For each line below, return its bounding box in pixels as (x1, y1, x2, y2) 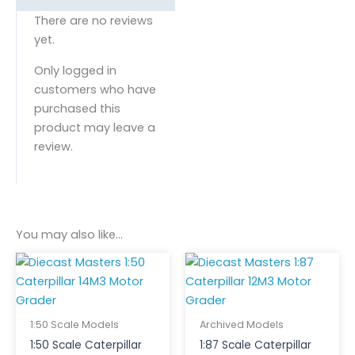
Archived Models (199, 318, 284, 332)
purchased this (33, 100, 120, 116)
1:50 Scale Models (29, 318, 119, 332)
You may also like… (16, 227, 123, 243)
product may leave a (33, 119, 155, 136)
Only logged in (33, 62, 116, 78)
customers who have (33, 81, 156, 97)
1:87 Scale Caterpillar (199, 338, 311, 353)
